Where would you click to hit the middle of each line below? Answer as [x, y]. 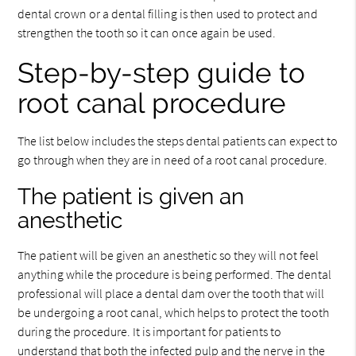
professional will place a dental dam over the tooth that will [171, 293]
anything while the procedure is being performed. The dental [175, 274]
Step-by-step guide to [162, 73]
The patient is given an [131, 197]
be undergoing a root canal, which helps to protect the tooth [174, 312]
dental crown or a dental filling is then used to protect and [168, 14]
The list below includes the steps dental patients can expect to [178, 141]
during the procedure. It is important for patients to [150, 331]
